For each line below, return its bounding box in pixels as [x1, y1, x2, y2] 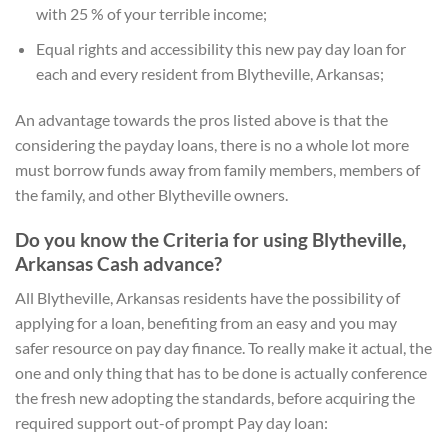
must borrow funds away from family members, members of [15, 159, 420, 179]
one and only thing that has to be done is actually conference [15, 363, 427, 383]
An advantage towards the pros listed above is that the [15, 109, 388, 129]
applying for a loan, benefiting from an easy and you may [15, 313, 397, 333]
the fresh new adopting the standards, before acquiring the [15, 388, 415, 408]
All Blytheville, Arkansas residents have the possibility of [15, 288, 400, 308]
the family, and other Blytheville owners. [15, 184, 288, 204]
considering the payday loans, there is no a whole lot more [15, 134, 409, 154]
